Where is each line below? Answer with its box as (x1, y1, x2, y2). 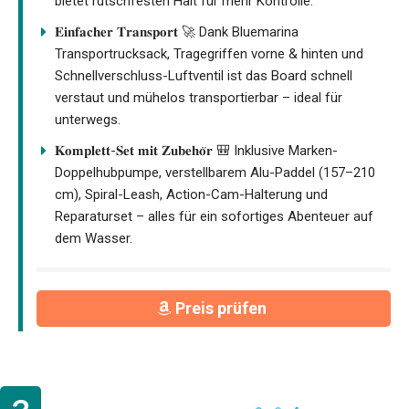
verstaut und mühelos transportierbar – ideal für (55, 89, 342, 106)
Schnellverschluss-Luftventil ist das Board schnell (55, 67, 352, 84)
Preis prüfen (174, 299, 270, 319)
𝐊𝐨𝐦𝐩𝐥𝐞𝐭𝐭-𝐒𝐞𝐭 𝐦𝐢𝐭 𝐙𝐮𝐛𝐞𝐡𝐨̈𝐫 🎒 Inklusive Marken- (55, 142, 338, 159)
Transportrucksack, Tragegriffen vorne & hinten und (55, 45, 363, 62)
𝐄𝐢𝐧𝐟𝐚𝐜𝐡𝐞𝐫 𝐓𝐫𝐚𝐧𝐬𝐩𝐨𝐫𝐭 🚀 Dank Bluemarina (55, 23, 299, 40)
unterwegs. (55, 110, 121, 128)
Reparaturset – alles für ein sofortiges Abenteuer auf (55, 207, 373, 225)
